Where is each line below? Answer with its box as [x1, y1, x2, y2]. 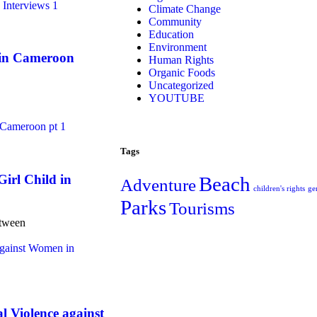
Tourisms [169, 199, 235, 219]
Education [149, 28, 194, 40]
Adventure [120, 175, 196, 195]
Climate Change [149, 2, 221, 15]
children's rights [253, 185, 305, 193]
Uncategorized [149, 79, 214, 91]
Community [149, 15, 202, 28]
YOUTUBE [149, 91, 204, 104]
